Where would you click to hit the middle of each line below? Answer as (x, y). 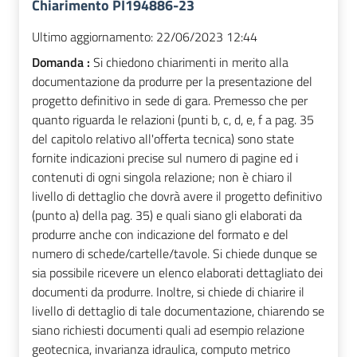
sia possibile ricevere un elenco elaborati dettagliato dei (177, 273)
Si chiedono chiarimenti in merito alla (191, 63)
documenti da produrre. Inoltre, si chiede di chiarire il (168, 292)
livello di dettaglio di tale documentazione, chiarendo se (178, 311)
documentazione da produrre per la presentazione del (172, 82)
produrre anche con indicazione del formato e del (160, 235)
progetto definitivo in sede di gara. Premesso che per (170, 101)
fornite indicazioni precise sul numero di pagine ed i (165, 158)
